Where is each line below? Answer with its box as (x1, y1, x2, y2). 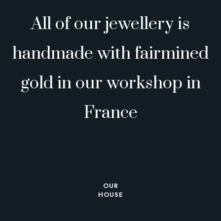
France (83, 102, 138, 124)
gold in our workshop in (20, 73, 201, 95)
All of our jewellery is (31, 13, 190, 36)
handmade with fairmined (12, 43, 209, 65)
